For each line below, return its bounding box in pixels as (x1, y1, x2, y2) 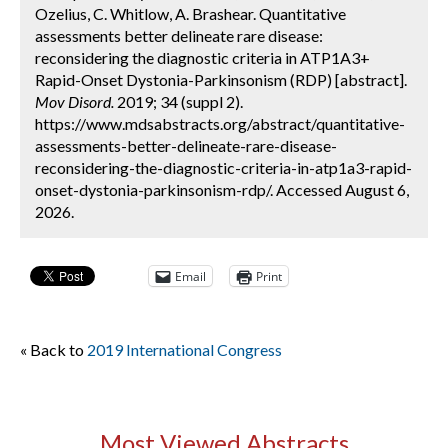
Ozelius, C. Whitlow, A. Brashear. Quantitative (35, 4, 346, 23)
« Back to (20, 340, 87, 359)
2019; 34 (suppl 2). (114, 92, 243, 111)
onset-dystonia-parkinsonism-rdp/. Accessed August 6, (35, 180, 409, 199)
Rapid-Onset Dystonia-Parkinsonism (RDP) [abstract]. (35, 70, 407, 89)
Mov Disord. (35, 92, 114, 111)
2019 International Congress (87, 340, 282, 359)
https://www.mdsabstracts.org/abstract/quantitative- (35, 114, 405, 133)
